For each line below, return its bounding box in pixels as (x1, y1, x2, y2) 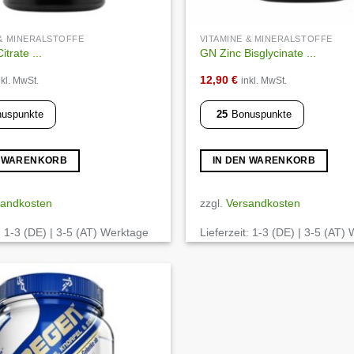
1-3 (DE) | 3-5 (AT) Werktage (3, 226, 149, 239)
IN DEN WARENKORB (212, 156, 316, 166)
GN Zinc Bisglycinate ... (199, 47, 316, 60)
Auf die (117, 302, 148, 312)
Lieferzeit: (199, 226, 252, 239)
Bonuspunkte (231, 107, 292, 120)
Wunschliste (106, 313, 159, 323)
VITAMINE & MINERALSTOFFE (199, 34, 336, 44)
